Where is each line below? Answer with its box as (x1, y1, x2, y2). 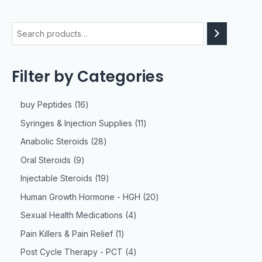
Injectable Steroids (20, 173, 92, 184)
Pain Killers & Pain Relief (20, 228, 113, 239)
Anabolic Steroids (20, 136, 88, 147)
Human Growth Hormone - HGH (20, 191, 140, 202)
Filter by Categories (12, 65, 164, 87)
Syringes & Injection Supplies (20, 118, 132, 128)
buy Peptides (20, 99, 72, 110)
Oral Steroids (20, 154, 71, 165)
